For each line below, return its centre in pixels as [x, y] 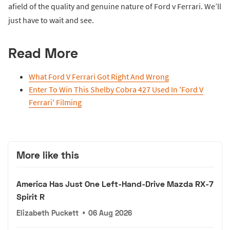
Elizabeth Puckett [47, 213]
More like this [48, 155]
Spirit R [31, 197]
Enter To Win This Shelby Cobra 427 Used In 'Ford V [116, 89]
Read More [43, 52]
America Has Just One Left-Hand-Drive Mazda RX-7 [115, 184]
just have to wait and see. [51, 20]
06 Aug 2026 [110, 213]
